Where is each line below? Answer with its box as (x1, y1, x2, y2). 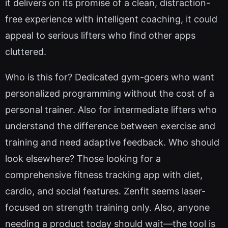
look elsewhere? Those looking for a (5, 153, 161, 164)
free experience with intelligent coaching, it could (5, 14, 217, 25)
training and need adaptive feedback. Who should (5, 137, 219, 148)
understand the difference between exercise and (5, 121, 215, 132)
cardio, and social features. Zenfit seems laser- (5, 186, 206, 197)
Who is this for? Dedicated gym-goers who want (5, 72, 214, 83)
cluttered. (5, 46, 46, 58)
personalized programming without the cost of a (5, 88, 214, 99)
